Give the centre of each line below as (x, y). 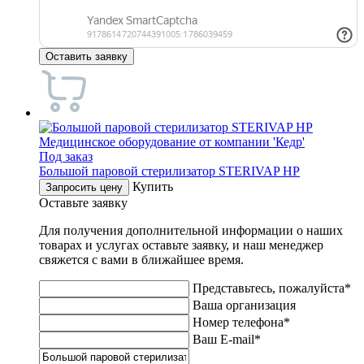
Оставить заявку (87, 56)
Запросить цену (84, 187)
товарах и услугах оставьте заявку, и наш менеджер (181, 245)
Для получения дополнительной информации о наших (191, 230)
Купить (153, 186)
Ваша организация (244, 305)
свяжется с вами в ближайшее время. (141, 259)
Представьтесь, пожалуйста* (272, 288)
